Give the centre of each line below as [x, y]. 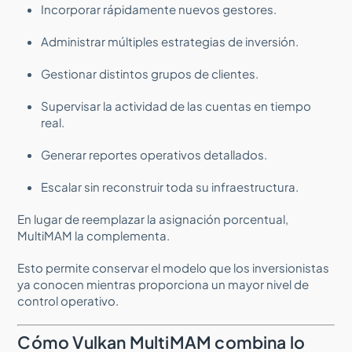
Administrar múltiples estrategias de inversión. [170, 41]
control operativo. [68, 300]
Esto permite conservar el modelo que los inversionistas [174, 267]
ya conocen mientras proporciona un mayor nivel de [163, 284]
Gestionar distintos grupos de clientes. [150, 73]
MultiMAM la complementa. [94, 235]
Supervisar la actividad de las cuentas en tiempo [176, 105]
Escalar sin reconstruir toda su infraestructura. [170, 186]
